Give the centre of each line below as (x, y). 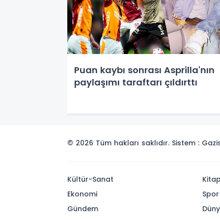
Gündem (83, 209)
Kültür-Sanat (90, 179)
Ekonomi (82, 194)
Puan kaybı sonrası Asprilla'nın (144, 70)
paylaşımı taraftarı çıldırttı (136, 82)
